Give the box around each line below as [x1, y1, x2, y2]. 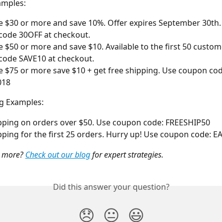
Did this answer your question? [53, 181, 169, 193]
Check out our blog [25, 149, 90, 160]
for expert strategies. [90, 149, 164, 160]
